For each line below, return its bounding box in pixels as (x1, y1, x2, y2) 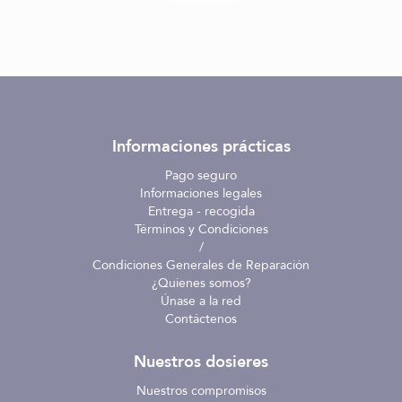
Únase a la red (161, 293, 241, 310)
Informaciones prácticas (111, 135, 291, 159)
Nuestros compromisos (135, 382, 267, 400)
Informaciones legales (140, 185, 262, 203)
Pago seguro (165, 167, 237, 185)
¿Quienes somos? (151, 275, 251, 293)
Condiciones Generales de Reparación (92, 257, 310, 275)
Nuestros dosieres (134, 351, 268, 374)
